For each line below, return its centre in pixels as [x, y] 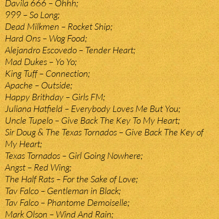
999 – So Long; [32, 15]
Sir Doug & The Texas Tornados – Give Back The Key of [104, 132]
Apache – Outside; [39, 85]
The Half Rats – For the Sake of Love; [71, 179]
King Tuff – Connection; [47, 74]
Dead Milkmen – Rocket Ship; [59, 27]
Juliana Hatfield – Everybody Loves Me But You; [93, 109]
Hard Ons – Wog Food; [46, 38]
